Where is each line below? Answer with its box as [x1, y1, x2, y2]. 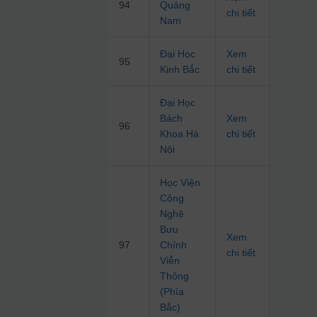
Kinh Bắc [160, 64, 200, 76]
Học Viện [160, 177, 201, 189]
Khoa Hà [160, 128, 200, 140]
